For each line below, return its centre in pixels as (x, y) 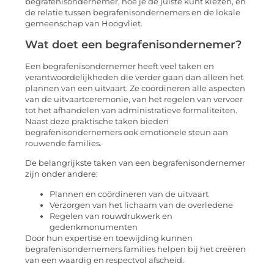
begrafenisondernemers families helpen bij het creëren (135, 249)
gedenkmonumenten (94, 227)
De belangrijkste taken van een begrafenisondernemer (135, 163)
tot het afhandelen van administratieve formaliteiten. (131, 110)
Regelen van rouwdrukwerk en (111, 216)
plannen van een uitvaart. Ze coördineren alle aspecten (135, 88)
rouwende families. (63, 143)
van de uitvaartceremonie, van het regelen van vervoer (134, 99)
